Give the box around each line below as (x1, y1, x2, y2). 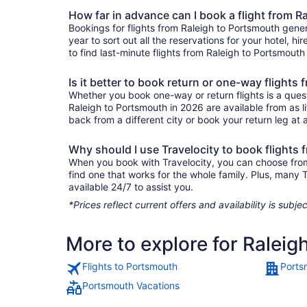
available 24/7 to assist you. (69, 180, 193, 193)
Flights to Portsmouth (82, 260, 177, 272)
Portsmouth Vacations (82, 279, 180, 291)
